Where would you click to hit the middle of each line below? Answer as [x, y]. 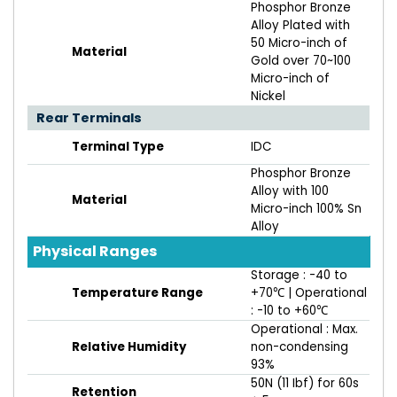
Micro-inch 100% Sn [306, 209]
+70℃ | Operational [309, 293]
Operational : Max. [304, 330]
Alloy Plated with [300, 26]
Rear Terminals [89, 118]
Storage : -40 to [299, 276]
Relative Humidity [129, 347]
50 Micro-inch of [299, 43]
